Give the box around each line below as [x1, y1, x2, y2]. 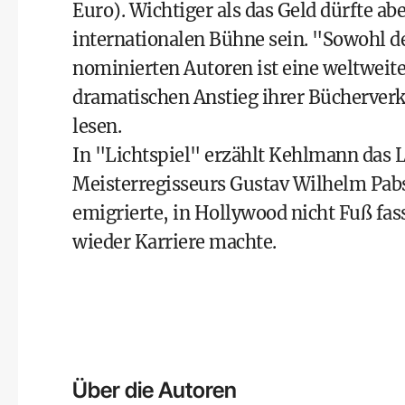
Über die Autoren [72, 377, 237, 403]
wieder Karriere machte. [72, 231, 277, 253]
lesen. [72, 115, 121, 137]
